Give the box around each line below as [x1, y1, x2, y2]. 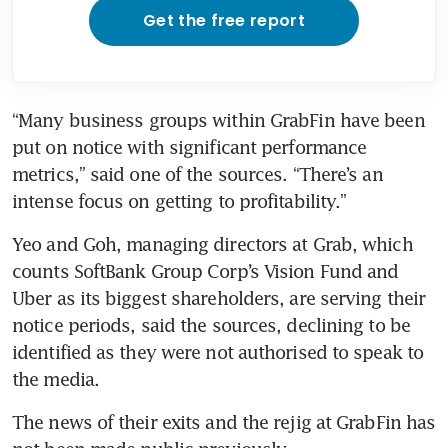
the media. [12, 367, 99, 390]
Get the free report [142, 8, 306, 32]
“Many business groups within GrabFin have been [12, 108, 425, 131]
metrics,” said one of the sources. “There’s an [12, 162, 383, 185]
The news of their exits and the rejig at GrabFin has [12, 410, 436, 433]
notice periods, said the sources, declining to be [12, 313, 410, 336]
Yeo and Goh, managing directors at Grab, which [12, 232, 413, 255]
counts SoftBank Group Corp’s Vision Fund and [12, 259, 399, 282]
